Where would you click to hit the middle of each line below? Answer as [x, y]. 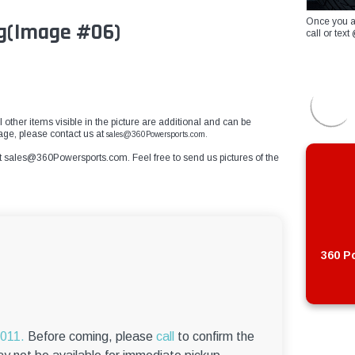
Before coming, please [90, 337]
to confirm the [214, 337]
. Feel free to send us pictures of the [203, 158]
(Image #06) [64, 33]
